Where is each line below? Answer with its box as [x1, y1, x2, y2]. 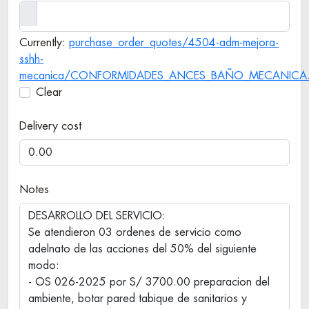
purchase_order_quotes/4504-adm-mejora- [69, 37, 279, 48]
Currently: [19, 37, 69, 48]
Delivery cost [19, 121, 81, 132]
